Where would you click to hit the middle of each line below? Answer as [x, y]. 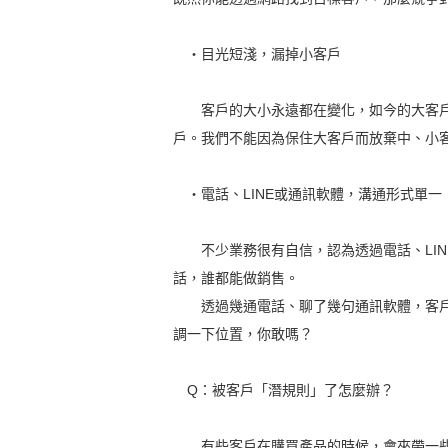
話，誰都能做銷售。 [236, 278]
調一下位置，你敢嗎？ [243, 334]
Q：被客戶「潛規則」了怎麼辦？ [284, 390]
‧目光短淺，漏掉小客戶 [257, 54]
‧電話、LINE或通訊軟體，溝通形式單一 [308, 194]
